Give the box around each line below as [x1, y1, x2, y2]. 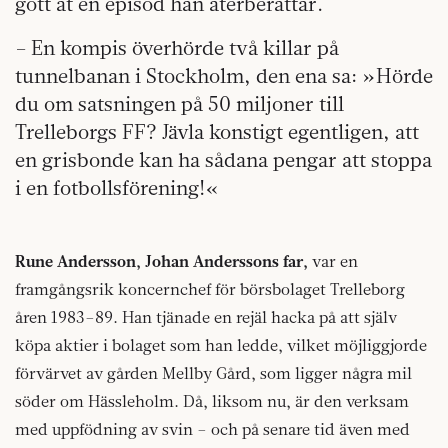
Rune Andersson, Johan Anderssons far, [15, 250, 308, 271]
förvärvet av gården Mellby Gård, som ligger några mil [15, 362, 412, 383]
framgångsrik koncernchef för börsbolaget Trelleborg [15, 278, 405, 299]
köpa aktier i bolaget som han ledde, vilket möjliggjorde [15, 334, 427, 355]
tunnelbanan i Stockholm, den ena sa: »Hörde [15, 62, 433, 88]
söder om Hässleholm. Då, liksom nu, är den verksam [15, 390, 409, 411]
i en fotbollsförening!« [15, 174, 219, 200]
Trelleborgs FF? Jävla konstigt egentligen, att [15, 118, 419, 144]
